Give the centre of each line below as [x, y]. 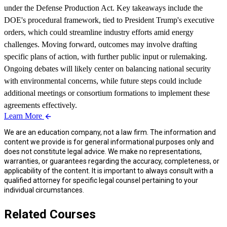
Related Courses [50, 214]
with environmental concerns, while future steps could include [103, 81]
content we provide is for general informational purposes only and [109, 142]
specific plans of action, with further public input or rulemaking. [106, 56]
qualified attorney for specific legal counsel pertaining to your [101, 180]
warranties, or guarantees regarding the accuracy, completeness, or [112, 161]
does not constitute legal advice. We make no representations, [103, 152]
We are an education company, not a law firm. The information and [110, 132]
